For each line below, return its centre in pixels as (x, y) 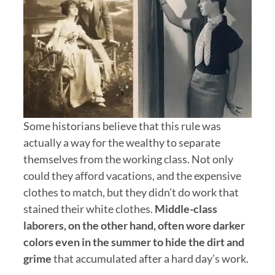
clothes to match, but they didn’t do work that (131, 192)
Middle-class (186, 208)
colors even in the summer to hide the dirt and (134, 242)
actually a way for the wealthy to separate (122, 142)
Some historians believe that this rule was (122, 126)
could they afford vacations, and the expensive (132, 175)
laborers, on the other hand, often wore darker (134, 225)
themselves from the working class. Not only (128, 159)
